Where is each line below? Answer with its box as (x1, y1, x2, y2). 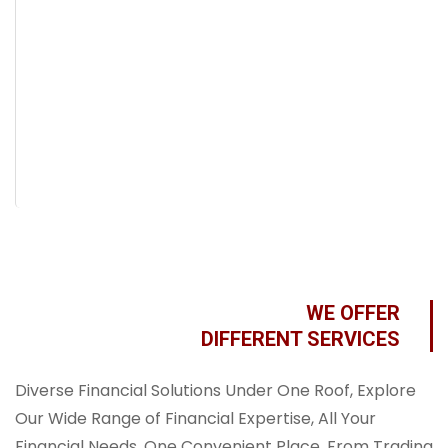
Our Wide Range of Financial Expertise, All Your (15, 406, 376, 430)
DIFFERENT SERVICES (201, 326, 400, 351)
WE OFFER (306, 300, 400, 325)
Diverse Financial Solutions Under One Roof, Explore (15, 378, 416, 402)
